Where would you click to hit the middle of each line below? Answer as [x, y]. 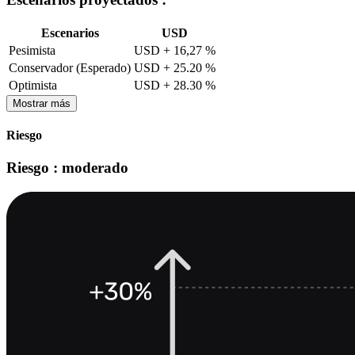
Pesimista [32, 50]
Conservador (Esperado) [70, 67]
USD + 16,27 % [175, 50]
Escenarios [70, 32]
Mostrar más [42, 103]
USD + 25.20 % [175, 67]
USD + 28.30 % [175, 85]
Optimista [33, 85]
